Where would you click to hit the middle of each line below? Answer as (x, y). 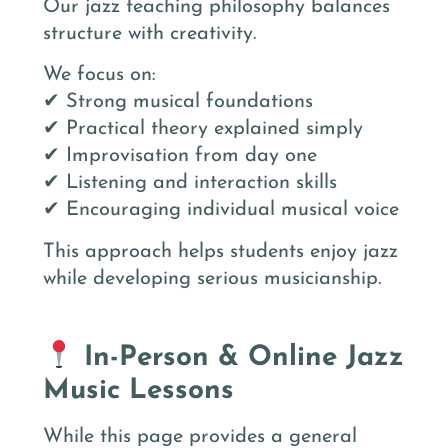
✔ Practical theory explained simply (203, 129)
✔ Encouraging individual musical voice (221, 210)
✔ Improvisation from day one (180, 156)
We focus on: (99, 75)
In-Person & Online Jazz (239, 358)
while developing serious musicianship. (212, 278)
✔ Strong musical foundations (178, 102)
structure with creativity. (149, 33)
